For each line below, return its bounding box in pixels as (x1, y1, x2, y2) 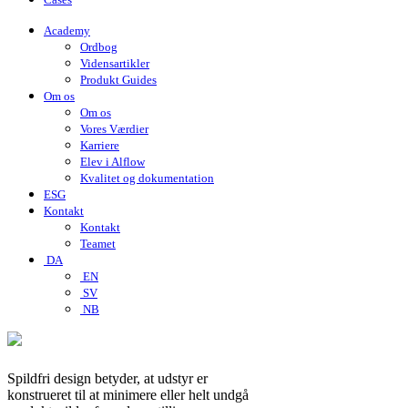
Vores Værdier (80, 122, 148, 136)
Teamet (80, 237, 116, 250)
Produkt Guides (80, 73, 157, 87)
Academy (44, 24, 90, 37)
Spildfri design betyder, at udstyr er (7, 371, 208, 386)
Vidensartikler (80, 56, 149, 70)
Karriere (80, 138, 119, 152)
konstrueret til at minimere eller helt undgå (7, 387, 249, 403)
